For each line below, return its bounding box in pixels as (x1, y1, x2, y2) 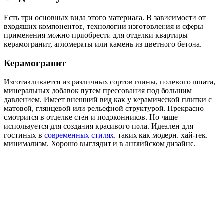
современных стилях (44, 131, 114, 139)
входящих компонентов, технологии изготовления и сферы (4, 22, 203, 30)
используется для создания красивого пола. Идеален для (4, 122, 193, 131)
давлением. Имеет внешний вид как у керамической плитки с (4, 95, 212, 104)
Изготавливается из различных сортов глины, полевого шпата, (4, 78, 215, 86)
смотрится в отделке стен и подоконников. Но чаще (4, 113, 178, 122)
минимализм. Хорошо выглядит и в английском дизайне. (4, 139, 195, 148)
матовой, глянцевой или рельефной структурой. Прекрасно (4, 104, 204, 113)
